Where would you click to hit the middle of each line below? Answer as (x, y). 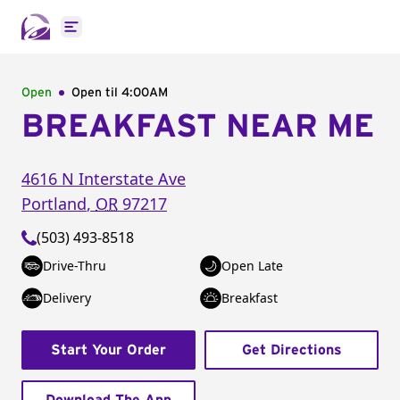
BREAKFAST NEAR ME (198, 127)
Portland (54, 204)
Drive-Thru (75, 266)
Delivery (67, 298)
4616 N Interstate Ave (104, 179)
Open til (96, 93)
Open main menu (129, 36)
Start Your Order (108, 350)
